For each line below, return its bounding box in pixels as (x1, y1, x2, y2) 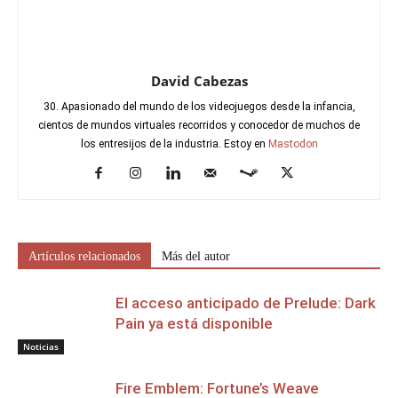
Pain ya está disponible (115, 314, 273, 332)
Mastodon (267, 138, 318, 150)
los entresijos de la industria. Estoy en (80, 138, 268, 150)
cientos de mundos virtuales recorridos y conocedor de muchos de (38, 119, 360, 131)
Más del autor (162, 250, 230, 263)
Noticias (23, 339, 59, 353)
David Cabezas (150, 72, 248, 90)
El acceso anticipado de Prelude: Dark (115, 294, 376, 312)
